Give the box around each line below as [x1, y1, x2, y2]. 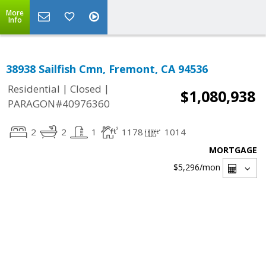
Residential [8, 82, 60, 96]
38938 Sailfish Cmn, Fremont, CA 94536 [6, 62, 208, 76]
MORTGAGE [209, 144, 257, 156]
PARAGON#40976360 [8, 97, 110, 111]
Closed [70, 82, 102, 96]
